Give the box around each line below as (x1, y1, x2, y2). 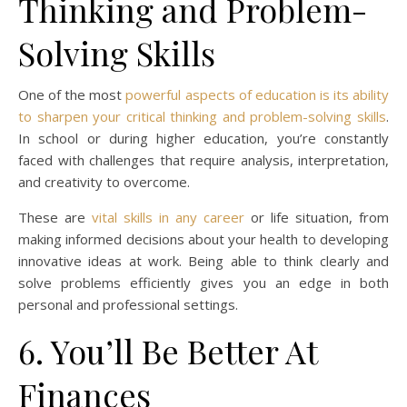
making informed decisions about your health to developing (18, 230, 389, 249)
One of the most (18, 85, 126, 104)
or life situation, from (244, 208, 389, 227)
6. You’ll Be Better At (18, 329, 317, 373)
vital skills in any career (92, 208, 244, 227)
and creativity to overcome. (18, 173, 190, 192)
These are (18, 208, 92, 227)
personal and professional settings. (18, 295, 238, 314)
